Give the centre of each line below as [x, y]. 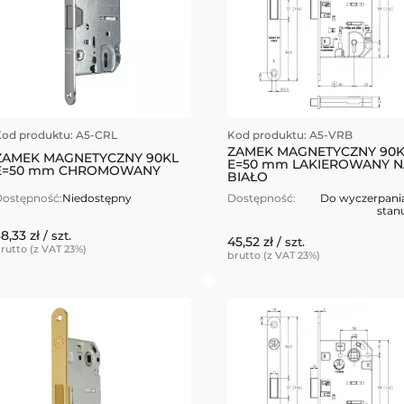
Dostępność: [261, 197]
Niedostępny [97, 197]
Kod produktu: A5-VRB [289, 134]
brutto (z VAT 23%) [273, 255]
